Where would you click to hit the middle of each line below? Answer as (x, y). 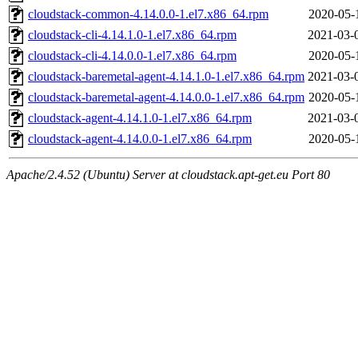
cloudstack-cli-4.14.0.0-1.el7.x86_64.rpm (132, 56)
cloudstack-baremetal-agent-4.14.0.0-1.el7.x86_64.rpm (166, 97)
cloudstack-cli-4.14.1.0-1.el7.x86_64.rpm (132, 35)
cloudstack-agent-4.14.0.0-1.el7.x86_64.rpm (140, 139)
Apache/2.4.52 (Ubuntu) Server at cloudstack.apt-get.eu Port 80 (168, 175)
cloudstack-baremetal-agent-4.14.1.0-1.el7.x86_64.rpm (166, 77)
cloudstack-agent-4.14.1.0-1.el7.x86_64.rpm (140, 118)
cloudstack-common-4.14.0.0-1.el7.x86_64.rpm (148, 14)
